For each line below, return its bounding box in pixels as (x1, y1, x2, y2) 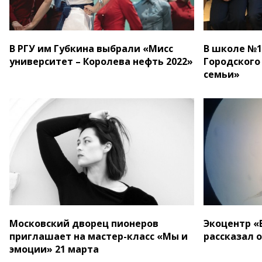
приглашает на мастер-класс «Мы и (9, 229, 188, 243)
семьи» (204, 67, 240, 81)
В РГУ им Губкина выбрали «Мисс (9, 42, 173, 55)
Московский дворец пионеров (9, 216, 158, 230)
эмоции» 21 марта (9, 242, 99, 256)
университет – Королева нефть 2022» (9, 54, 193, 68)
